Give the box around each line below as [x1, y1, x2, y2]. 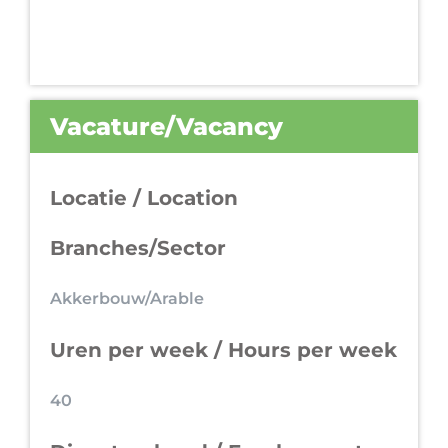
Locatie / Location [50, 185, 238, 210]
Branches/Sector [50, 235, 226, 260]
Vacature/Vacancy [50, 111, 283, 141]
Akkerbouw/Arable [50, 288, 204, 308]
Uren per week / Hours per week [50, 337, 397, 362]
